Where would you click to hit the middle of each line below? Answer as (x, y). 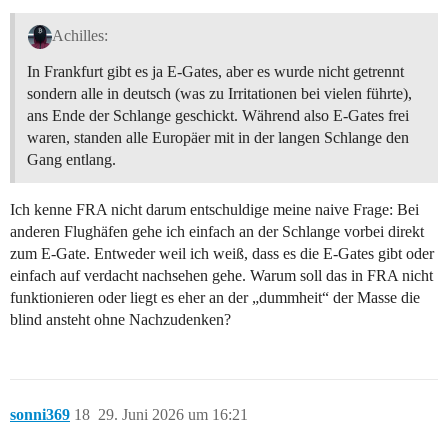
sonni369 (40, 415)
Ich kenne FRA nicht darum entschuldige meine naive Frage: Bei (214, 210)
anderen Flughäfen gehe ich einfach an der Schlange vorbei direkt (217, 232)
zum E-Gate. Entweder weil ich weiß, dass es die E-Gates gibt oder (222, 254)
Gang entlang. (71, 160)
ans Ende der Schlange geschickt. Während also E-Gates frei (218, 116)
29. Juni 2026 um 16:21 (173, 415)
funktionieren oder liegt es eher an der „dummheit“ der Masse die (215, 298)
